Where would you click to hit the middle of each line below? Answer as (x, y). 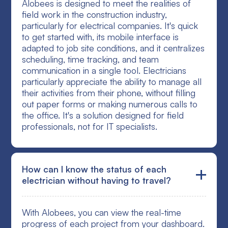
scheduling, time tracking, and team (91, 59)
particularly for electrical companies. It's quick (110, 26)
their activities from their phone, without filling (109, 93)
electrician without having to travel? (97, 180)
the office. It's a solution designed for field (103, 115)
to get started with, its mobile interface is (101, 37)
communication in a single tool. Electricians (104, 70)
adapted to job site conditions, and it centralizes (113, 48)
